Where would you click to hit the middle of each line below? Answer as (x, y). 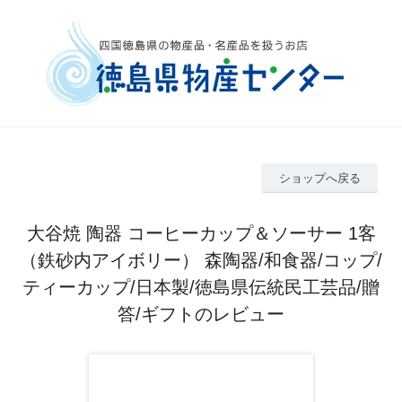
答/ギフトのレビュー (201, 314)
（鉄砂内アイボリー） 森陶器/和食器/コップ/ (201, 260)
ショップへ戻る (319, 178)
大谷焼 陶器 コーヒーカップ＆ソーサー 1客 (201, 233)
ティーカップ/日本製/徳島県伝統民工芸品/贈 (201, 287)
